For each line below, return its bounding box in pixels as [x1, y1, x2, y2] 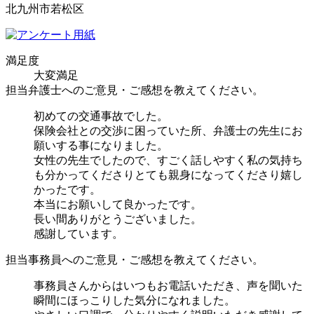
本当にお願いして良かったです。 [34, 198, 202, 210]
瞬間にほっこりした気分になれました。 [34, 294, 235, 306]
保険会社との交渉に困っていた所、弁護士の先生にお [34, 124, 303, 137]
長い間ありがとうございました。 [34, 212, 202, 225]
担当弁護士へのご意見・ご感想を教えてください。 [6, 83, 264, 96]
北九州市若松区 [6, 2, 84, 15]
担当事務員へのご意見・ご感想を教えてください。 [6, 253, 264, 266]
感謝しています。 [34, 227, 123, 240]
